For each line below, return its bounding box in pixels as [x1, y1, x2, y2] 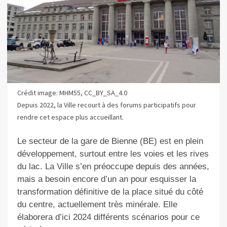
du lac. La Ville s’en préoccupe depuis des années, [17, 161, 209, 171]
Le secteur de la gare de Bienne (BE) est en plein [17, 136, 203, 146]
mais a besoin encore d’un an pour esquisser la [17, 174, 196, 184]
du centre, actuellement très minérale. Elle [17, 199, 177, 209]
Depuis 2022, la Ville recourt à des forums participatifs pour [17, 100, 196, 110]
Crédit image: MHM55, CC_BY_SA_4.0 [17, 88, 127, 98]
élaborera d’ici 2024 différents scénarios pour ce [17, 212, 200, 222]
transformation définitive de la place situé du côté [17, 186, 203, 197]
